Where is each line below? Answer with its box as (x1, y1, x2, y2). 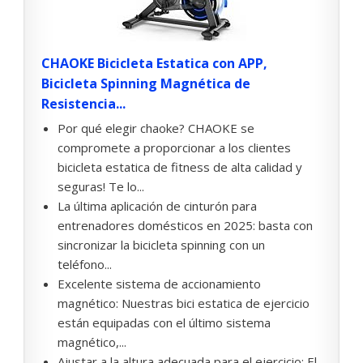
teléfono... (58, 256, 112, 273)
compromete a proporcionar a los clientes (58, 139, 291, 156)
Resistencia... (41, 95, 126, 113)
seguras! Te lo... (58, 178, 144, 195)
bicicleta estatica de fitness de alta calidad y (58, 159, 302, 176)
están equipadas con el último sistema (58, 314, 271, 331)
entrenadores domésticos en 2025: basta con (58, 217, 313, 234)
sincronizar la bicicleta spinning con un (58, 237, 265, 254)
